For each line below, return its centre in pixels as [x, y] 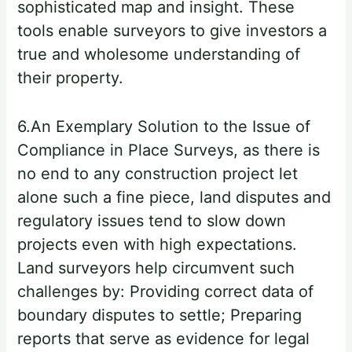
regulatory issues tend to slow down [152, 221]
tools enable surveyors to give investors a [172, 31]
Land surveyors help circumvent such [156, 268]
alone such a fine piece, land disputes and [174, 198]
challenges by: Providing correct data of [166, 292]
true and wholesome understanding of [159, 55]
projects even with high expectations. [158, 245]
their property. [71, 78]
